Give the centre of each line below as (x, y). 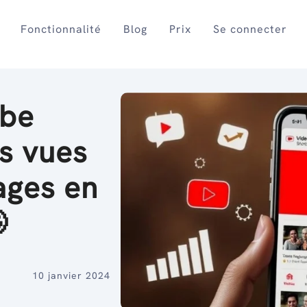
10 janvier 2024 (71, 276)
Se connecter (250, 29)
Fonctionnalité (61, 29)
